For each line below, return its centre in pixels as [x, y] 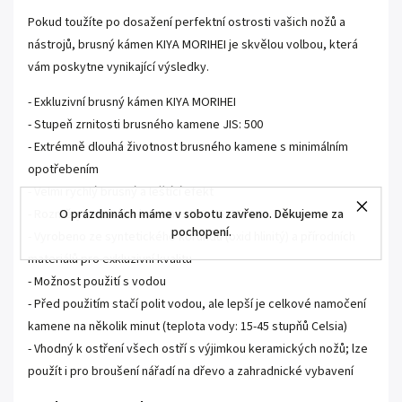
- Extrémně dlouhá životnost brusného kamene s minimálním [188, 147]
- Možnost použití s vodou [97, 282]
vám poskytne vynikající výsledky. [118, 67]
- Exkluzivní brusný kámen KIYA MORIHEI [132, 102]
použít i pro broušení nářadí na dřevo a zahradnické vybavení [191, 371]
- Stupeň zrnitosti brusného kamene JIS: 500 [145, 125]
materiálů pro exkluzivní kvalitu [110, 259]
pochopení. [201, 232]
